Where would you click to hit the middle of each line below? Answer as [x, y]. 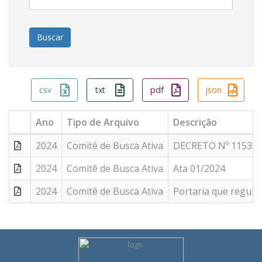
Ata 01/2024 [199, 168]
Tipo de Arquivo [103, 122]
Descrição [195, 122]
